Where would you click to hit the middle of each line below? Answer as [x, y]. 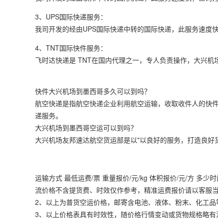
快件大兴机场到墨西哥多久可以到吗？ [93, 91]
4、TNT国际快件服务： [71, 48]
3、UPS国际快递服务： [71, 17]
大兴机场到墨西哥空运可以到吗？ [86, 127]
